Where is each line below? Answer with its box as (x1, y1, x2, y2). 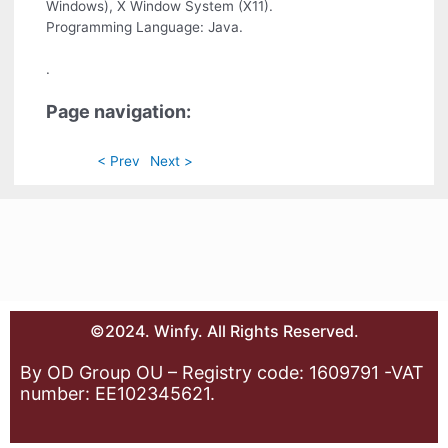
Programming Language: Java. (46, 18, 244, 35)
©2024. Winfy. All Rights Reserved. (89, 321, 359, 342)
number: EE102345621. (20, 383, 215, 405)
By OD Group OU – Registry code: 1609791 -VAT (20, 362, 424, 384)
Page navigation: (46, 100, 192, 122)
